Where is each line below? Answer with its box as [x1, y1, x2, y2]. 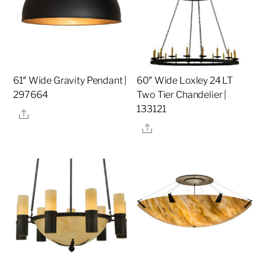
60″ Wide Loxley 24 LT [137, 75, 233, 87]
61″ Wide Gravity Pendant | [13, 75, 127, 87]
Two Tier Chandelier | [137, 89, 227, 101]
